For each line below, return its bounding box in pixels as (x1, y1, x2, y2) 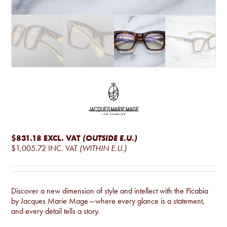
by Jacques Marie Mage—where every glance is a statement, (11, 196, 205, 206)
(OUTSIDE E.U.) (83, 133, 138, 143)
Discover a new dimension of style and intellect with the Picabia (11, 186, 209, 196)
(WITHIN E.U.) (80, 143, 127, 154)
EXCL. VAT (44, 133, 81, 143)
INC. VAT (48, 143, 78, 154)
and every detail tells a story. (11, 206, 100, 216)
